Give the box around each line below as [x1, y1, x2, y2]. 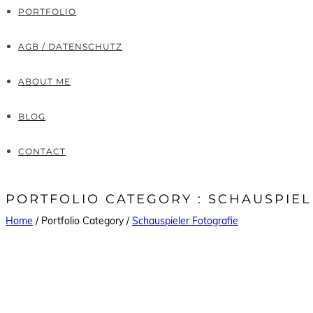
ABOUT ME [18, 76, 71, 87]
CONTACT [18, 146, 66, 156]
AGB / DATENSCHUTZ [18, 41, 123, 52]
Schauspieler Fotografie [132, 214, 238, 227]
